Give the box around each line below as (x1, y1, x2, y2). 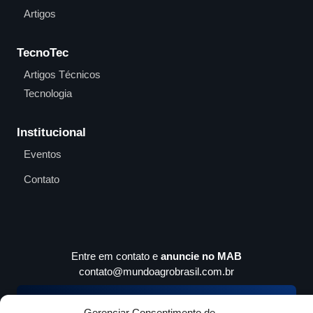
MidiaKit (165, 295, 205, 307)
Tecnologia (24, 87, 72, 99)
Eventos (24, 147, 61, 160)
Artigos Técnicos (24, 68, 101, 80)
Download (118, 295, 166, 307)
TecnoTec (17, 45, 68, 59)
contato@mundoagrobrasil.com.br (79, 265, 234, 277)
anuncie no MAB (161, 249, 242, 262)
